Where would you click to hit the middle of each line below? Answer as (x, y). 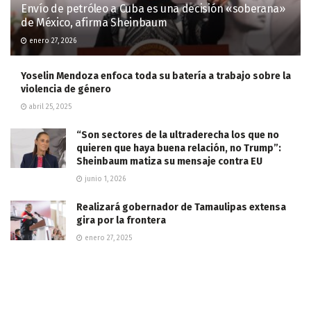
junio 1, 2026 (104, 179)
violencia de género (66, 89)
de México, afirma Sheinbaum (94, 22)
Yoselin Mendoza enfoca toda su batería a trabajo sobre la (156, 76)
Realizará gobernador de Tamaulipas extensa (181, 207)
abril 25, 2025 (49, 107)
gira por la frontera (121, 220)
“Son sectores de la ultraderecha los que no (178, 135)
